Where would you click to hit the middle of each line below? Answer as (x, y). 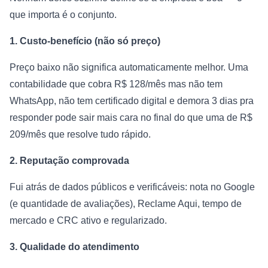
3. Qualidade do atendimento (74, 247)
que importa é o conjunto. (63, 15)
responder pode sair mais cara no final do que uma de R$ (131, 118)
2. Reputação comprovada (69, 161)
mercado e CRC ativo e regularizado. (88, 221)
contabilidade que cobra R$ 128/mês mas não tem (116, 84)
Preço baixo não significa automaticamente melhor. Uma (129, 68)
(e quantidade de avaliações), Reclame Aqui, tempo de (126, 204)
